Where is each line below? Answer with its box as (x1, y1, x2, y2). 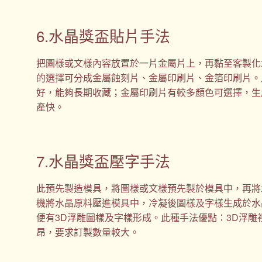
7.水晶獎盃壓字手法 (36, 150, 171, 172)
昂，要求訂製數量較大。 (36, 225, 140, 239)
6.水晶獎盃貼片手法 (36, 24, 171, 46)
